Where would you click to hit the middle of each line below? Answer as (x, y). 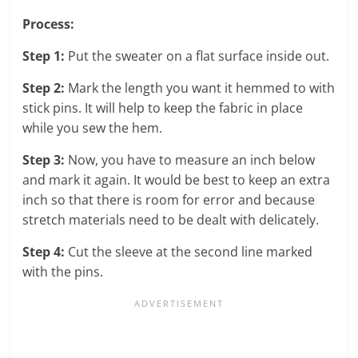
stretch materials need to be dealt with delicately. (171, 219)
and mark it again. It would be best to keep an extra (177, 179)
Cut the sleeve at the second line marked (189, 251)
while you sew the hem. (93, 127)
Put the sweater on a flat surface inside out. (197, 56)
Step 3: (44, 159)
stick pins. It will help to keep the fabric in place (163, 107)
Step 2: (44, 88)
